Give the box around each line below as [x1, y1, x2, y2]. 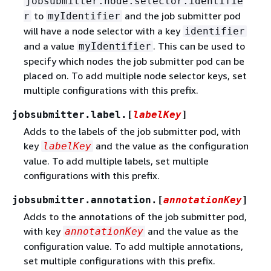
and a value [23, 39, 77, 52]
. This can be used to [152, 39, 245, 52]
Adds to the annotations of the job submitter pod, [23, 210, 247, 223]
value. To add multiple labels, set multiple [23, 154, 209, 167]
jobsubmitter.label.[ [12, 108, 133, 120]
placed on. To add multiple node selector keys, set [23, 69, 247, 82]
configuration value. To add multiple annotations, [23, 240, 243, 252]
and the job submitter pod [122, 9, 241, 22]
